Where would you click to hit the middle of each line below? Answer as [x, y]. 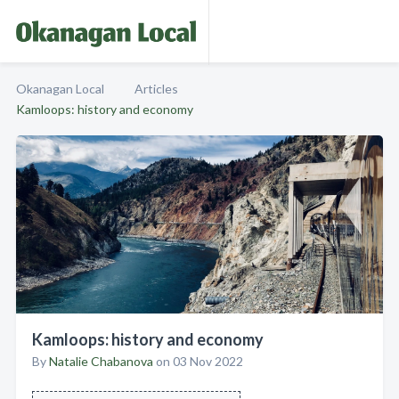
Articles [156, 89]
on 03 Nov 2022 [198, 361]
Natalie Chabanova [101, 361]
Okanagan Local [60, 89]
